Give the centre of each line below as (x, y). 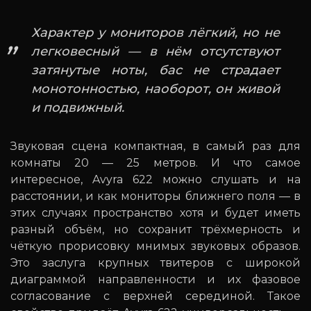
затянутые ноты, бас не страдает (155, 70)
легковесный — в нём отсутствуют (155, 51)
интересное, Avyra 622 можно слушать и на (155, 179)
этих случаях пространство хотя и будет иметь (155, 212)
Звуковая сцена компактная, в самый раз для (155, 146)
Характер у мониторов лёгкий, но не (155, 32)
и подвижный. (78, 107)
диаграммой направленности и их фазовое (155, 279)
